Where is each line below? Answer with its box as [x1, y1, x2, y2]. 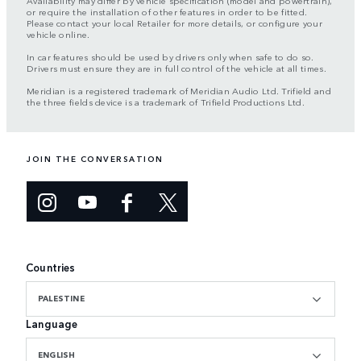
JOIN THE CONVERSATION [27, 153, 164, 165]
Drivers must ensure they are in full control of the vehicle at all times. [27, 61, 326, 75]
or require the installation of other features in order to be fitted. [27, 5, 308, 19]
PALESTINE [38, 293, 85, 305]
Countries [26, 259, 76, 276]
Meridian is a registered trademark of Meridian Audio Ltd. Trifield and [27, 84, 331, 98]
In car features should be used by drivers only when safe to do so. [27, 50, 314, 64]
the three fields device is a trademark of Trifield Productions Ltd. [27, 95, 305, 109]
